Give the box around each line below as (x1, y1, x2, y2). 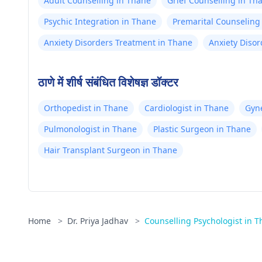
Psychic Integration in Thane (44, 16, 156, 27)
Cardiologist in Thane (144, 102, 229, 113)
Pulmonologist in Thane (44, 123, 137, 135)
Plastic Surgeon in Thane (153, 123, 251, 135)
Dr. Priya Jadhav (67, 215, 130, 226)
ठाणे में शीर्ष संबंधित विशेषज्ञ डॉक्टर (38, 74, 178, 90)
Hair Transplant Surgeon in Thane (44, 144, 177, 156)
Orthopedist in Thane (44, 102, 128, 113)
